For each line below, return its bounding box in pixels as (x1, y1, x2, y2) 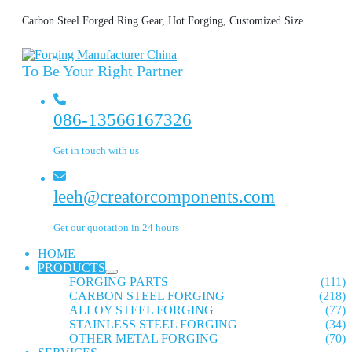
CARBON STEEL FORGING (69, 289, 225, 302)
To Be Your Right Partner (22, 62, 183, 79)
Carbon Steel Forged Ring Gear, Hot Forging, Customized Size (22, 14, 303, 27)
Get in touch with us (53, 145, 139, 156)
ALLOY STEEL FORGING (69, 303, 214, 317)
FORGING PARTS (69, 275, 168, 288)
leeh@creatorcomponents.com (53, 186, 275, 207)
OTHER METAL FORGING (69, 332, 218, 345)
